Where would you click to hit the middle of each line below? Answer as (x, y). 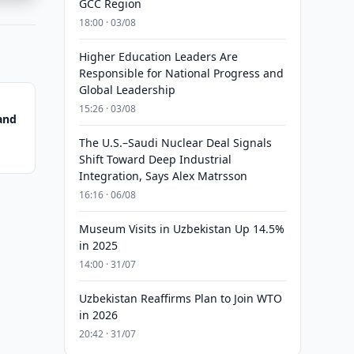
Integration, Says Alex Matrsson (163, 176)
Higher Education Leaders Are (158, 56)
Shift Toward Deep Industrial (155, 159)
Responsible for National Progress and (181, 73)
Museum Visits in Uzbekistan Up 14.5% (181, 229)
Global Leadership (127, 90)
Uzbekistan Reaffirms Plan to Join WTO (180, 298)
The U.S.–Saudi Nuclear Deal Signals (175, 143)
